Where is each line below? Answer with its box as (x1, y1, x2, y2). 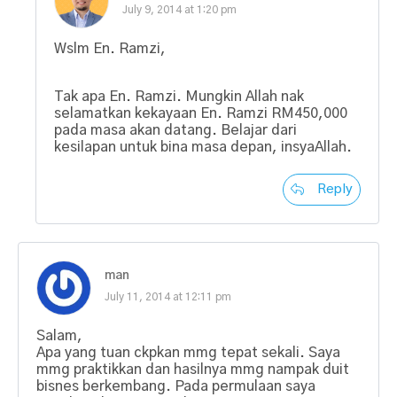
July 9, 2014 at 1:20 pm (122, 4, 237, 15)
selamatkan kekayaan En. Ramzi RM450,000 (54, 105, 347, 121)
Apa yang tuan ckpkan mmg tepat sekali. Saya (36, 345, 340, 360)
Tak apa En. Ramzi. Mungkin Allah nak (54, 89, 304, 104)
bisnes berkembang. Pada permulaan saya (36, 378, 315, 393)
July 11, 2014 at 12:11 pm (105, 291, 231, 302)
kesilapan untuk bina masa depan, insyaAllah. (54, 139, 352, 154)
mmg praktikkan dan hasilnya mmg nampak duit (36, 362, 349, 377)
